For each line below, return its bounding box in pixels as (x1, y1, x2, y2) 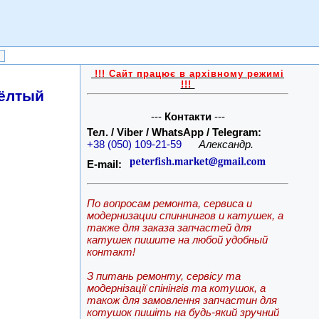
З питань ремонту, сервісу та (87, 270, 241, 282)
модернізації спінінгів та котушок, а (87, 282, 266, 294)
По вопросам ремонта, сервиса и (87, 197, 253, 209)
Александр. (199, 138, 254, 150)
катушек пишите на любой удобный (87, 234, 268, 246)
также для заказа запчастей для (87, 221, 252, 234)
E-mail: (87, 158, 122, 170)
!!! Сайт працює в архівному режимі (91, 68, 285, 79)
